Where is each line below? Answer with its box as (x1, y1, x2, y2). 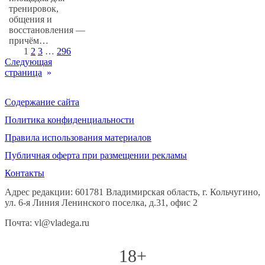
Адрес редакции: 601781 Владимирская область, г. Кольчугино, (5, 187, 260, 198)
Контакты (5, 168, 44, 179)
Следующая (5, 57, 52, 67)
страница (5, 67, 42, 78)
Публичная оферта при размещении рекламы (5, 150, 187, 161)
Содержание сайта (5, 97, 79, 108)
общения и (9, 14, 53, 25)
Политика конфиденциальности (5, 115, 134, 125)
